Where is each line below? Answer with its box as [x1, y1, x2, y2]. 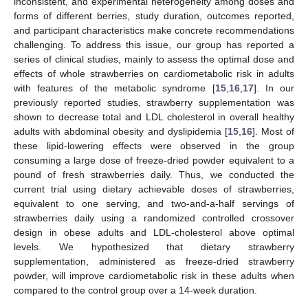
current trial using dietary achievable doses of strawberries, [14, 183, 294, 195]
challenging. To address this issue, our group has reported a [14, 38, 294, 50]
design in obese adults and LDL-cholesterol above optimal [14, 226, 294, 238]
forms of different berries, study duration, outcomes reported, [14, 10, 294, 21]
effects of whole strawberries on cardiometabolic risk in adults [14, 67, 294, 79]
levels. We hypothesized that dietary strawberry [14, 241, 294, 252]
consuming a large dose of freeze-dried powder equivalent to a [14, 154, 294, 166]
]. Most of [252, 125, 294, 137]
